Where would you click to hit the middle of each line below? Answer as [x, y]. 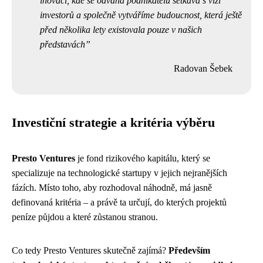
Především [189, 250]
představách [63, 44]
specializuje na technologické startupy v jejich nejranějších [119, 173]
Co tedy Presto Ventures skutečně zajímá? [90, 250]
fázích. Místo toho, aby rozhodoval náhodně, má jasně [112, 187]
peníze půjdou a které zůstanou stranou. [85, 217]
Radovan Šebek [203, 68]
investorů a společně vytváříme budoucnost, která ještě [141, 15]
